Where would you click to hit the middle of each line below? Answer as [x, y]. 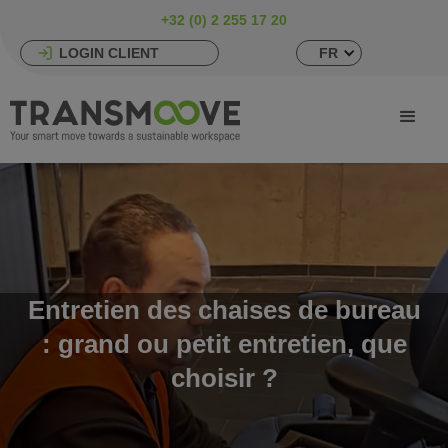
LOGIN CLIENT [109, 53]
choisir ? [224, 378]
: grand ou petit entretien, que [224, 344]
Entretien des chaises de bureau [224, 310]
